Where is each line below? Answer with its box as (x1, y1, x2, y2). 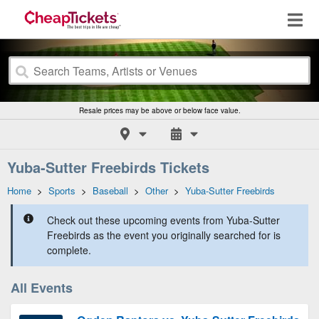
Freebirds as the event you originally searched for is (47, 228, 281, 242)
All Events (11, 278, 73, 297)
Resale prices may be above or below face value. (78, 105, 241, 115)
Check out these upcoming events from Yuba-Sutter (47, 213, 280, 227)
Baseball (93, 184, 128, 197)
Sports (48, 184, 75, 197)
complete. (47, 243, 91, 257)
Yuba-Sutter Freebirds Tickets (7, 157, 209, 177)
